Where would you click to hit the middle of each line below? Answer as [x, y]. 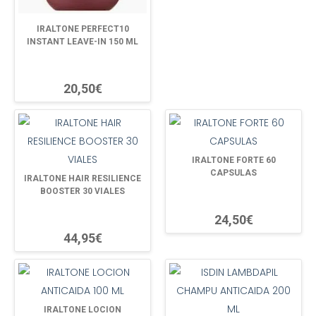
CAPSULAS [233, 172]
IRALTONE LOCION [83, 309]
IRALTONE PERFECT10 [83, 29]
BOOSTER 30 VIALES [83, 191]
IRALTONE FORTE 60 [233, 160]
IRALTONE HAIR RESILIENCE [83, 178]
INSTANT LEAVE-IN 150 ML [83, 41]
